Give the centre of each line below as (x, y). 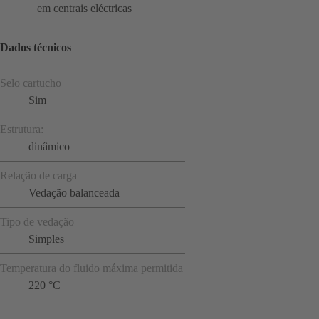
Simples (46, 239)
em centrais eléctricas (84, 9)
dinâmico (49, 146)
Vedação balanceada (74, 192)
